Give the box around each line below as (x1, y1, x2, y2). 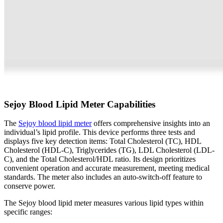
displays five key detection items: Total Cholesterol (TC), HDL (4, 137, 201, 146)
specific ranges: (4, 208, 52, 217)
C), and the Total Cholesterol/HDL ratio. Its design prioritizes (4, 155, 196, 164)
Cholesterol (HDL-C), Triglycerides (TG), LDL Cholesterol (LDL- (4, 146, 215, 155)
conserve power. (4, 182, 55, 191)
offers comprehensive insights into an (92, 119, 210, 128)
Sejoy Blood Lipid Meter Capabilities (4, 99, 155, 110)
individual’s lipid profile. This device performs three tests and (4, 128, 195, 137)
